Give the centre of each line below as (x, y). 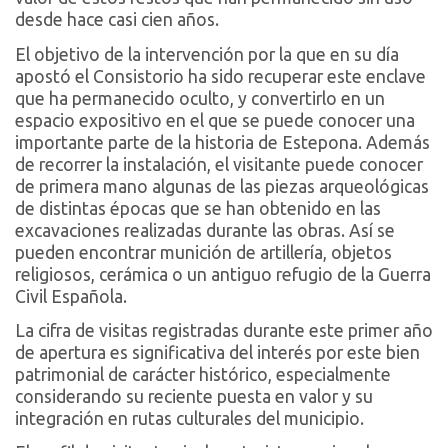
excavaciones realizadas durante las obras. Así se (205, 230)
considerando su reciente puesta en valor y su (194, 396)
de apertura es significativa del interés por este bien (217, 352)
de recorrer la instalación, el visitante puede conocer (219, 164)
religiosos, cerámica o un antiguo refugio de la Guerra (223, 274)
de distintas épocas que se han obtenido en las (198, 208)
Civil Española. (71, 296)
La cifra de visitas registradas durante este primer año (224, 330)
